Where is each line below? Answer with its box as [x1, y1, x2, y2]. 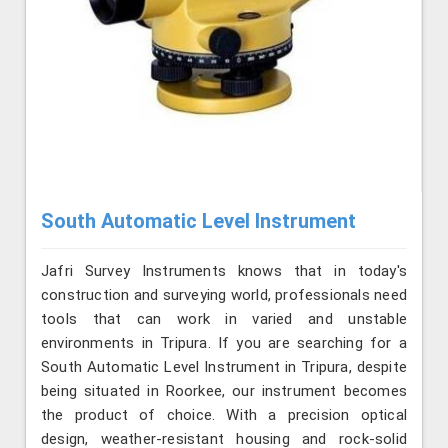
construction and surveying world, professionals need [41, 286, 407, 305]
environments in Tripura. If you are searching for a [41, 334, 407, 353]
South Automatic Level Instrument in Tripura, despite [41, 358, 407, 377]
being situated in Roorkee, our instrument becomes [41, 382, 407, 401]
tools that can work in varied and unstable [41, 310, 407, 329]
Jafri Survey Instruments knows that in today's [41, 262, 407, 281]
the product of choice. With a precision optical [41, 406, 407, 425]
